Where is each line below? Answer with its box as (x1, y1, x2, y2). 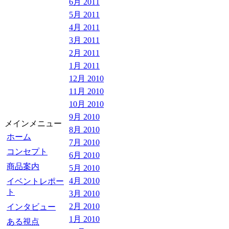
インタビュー (7, 202, 56, 211)
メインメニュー (5, 119, 62, 128)
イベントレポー (7, 177, 64, 186)
